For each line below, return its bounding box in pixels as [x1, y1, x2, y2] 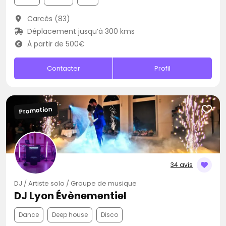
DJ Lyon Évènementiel [14, 189, 127, 203]
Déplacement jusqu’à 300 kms [25, 26, 135, 36]
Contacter [46, 64, 80, 73]
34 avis [171, 160, 193, 169]
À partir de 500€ [25, 39, 85, 49]
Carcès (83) [25, 14, 70, 24]
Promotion [19, 104, 53, 116]
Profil [154, 64, 171, 73]
